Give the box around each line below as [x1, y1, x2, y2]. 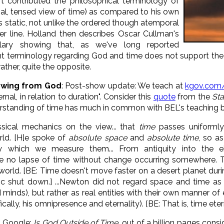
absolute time [146, 132, 199, 142]
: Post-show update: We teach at [61, 80, 185, 90]
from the [175, 91, 212, 101]
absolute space [68, 132, 127, 142]
